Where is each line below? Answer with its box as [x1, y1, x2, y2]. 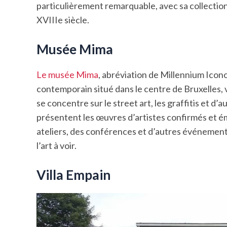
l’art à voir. [36, 139, 77, 151]
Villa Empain [36, 166, 110, 183]
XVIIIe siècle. [36, 14, 89, 26]
